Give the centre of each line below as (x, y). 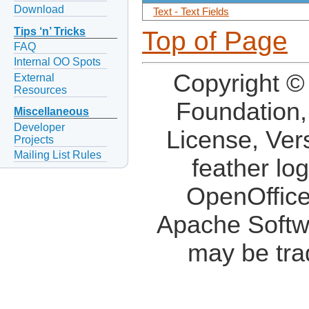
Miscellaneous (51, 112)
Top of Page (215, 41)
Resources (40, 90)
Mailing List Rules (58, 154)
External (34, 77)
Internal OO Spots (57, 62)
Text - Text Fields (191, 12)
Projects (34, 139)
